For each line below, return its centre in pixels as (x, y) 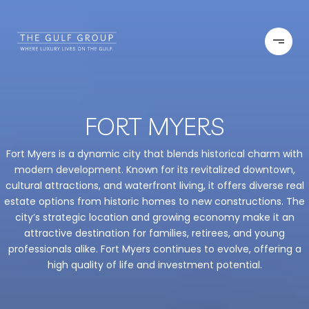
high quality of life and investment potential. (154, 265)
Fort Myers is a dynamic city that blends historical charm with (154, 154)
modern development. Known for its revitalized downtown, (154, 170)
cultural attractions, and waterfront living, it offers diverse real (154, 186)
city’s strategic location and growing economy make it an (154, 218)
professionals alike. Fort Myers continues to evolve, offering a (154, 249)
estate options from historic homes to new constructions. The (154, 202)
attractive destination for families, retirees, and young (154, 233)
